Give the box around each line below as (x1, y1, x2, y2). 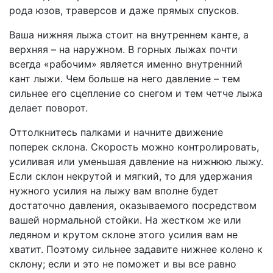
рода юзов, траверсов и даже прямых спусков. (9, 4, 242, 17)
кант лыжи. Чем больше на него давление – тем (9, 73, 240, 85)
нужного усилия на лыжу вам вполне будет (9, 185, 219, 197)
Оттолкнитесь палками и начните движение (9, 126, 223, 139)
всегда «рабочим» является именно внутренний (9, 58, 243, 71)
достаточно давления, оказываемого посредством (9, 199, 257, 212)
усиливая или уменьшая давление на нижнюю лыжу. (9, 155, 263, 168)
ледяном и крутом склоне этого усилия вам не (9, 229, 238, 241)
